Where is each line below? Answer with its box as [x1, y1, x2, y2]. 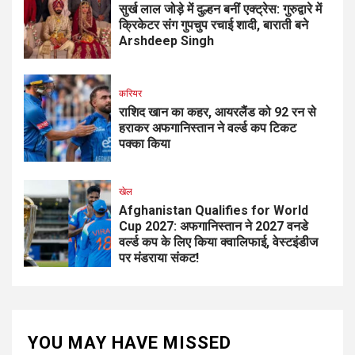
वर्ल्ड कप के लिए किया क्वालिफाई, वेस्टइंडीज [119, 234, 318, 250]
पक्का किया [119, 136, 170, 152]
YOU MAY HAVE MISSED [28, 332, 231, 353]
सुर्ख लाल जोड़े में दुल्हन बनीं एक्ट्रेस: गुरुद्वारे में [119, 2, 322, 17]
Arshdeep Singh [119, 33, 214, 49]
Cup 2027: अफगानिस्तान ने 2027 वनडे [119, 218, 308, 234]
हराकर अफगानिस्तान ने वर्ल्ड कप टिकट [119, 120, 296, 136]
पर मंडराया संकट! [119, 250, 199, 265]
